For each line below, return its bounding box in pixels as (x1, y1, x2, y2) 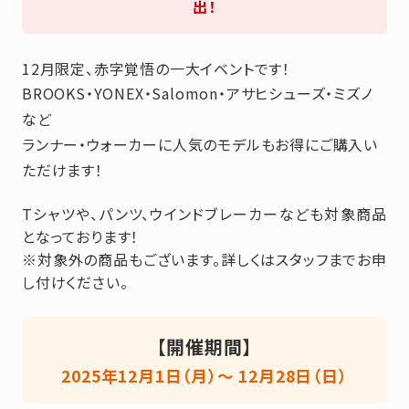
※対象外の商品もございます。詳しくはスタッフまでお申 (22, 248, 387, 271)
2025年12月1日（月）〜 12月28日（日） (61, 364, 348, 388)
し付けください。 (22, 271, 129, 294)
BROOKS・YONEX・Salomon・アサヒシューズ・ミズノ (22, 81, 373, 104)
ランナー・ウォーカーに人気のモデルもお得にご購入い (22, 132, 378, 155)
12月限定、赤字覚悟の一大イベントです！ (22, 57, 290, 79)
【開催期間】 (156, 333, 253, 361)
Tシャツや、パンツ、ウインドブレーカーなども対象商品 (22, 203, 387, 225)
